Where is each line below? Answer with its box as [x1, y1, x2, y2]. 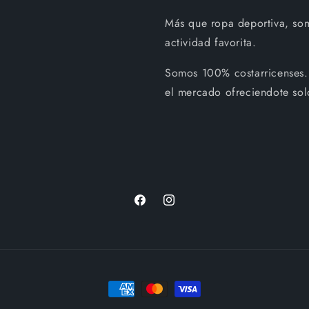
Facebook [132, 200, 176, 215]
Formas [108, 281, 143, 297]
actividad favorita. [165, 34, 257, 50]
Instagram [161, 200, 205, 215]
